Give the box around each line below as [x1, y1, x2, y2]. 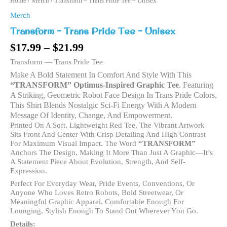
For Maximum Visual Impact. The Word [10, 139, 138, 148]
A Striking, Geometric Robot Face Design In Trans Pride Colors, [10, 91, 217, 100]
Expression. [10, 167, 47, 175]
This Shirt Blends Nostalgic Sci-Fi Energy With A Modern [10, 101, 197, 110]
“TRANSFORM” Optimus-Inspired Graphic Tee [10, 81, 179, 90]
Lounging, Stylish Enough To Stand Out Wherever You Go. [10, 207, 198, 215]
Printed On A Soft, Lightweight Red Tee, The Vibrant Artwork [10, 121, 205, 130]
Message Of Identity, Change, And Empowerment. [10, 111, 172, 120]
